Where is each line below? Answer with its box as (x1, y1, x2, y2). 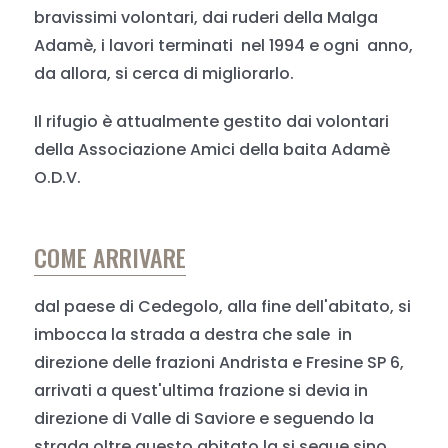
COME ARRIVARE (34, 239, 187, 275)
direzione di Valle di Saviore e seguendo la (34, 407, 375, 430)
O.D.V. (34, 166, 82, 189)
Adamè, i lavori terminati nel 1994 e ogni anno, (34, 34, 414, 57)
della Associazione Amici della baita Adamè (34, 138, 391, 161)
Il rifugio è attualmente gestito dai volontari (34, 110, 394, 133)
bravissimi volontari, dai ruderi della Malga (34, 6, 379, 29)
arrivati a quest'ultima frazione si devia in (34, 379, 369, 402)
